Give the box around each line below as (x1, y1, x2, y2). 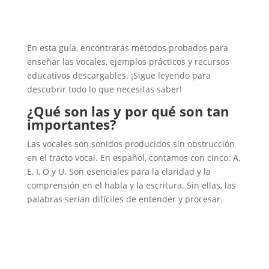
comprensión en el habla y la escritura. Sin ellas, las (26, 180, 236, 191)
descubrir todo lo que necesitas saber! (26, 83, 182, 95)
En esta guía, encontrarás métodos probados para (26, 42, 228, 53)
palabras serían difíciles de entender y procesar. (26, 193, 223, 205)
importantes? (26, 115, 116, 133)
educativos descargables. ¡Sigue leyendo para (26, 70, 211, 81)
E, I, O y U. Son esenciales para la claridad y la (26, 166, 211, 177)
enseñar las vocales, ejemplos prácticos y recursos (26, 56, 229, 67)
